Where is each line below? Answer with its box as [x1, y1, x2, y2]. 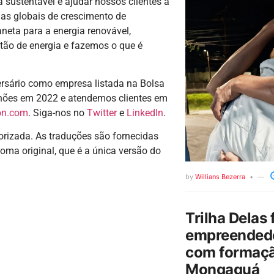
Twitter [87, 107, 117, 119]
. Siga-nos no [28, 107, 87, 119]
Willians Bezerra [195, 172, 245, 181]
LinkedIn [127, 107, 163, 119]
